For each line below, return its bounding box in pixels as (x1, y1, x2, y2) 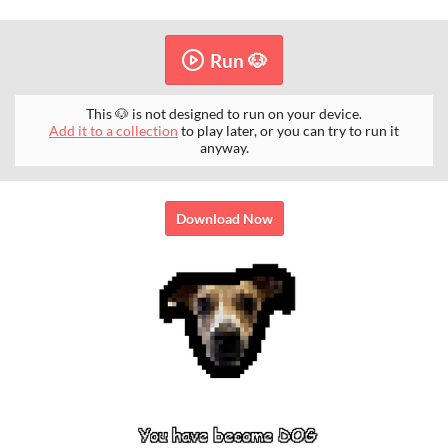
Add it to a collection (49, 122, 178, 140)
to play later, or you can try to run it (178, 122, 399, 140)
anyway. (199, 139, 249, 157)
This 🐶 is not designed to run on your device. (86, 105, 362, 123)
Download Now (175, 210, 273, 228)
